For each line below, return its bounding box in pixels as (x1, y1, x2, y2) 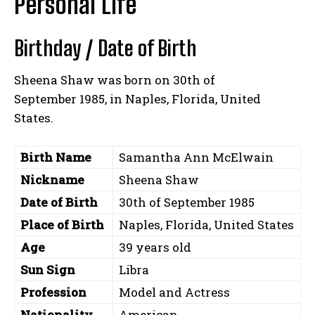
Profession (20, 284, 86, 301)
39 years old (119, 239, 191, 256)
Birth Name (20, 149, 91, 166)
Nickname (20, 172, 84, 188)
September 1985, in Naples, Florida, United (14, 91, 261, 108)
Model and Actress (119, 284, 230, 301)
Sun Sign (20, 262, 75, 278)
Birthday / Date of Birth (14, 35, 197, 61)
